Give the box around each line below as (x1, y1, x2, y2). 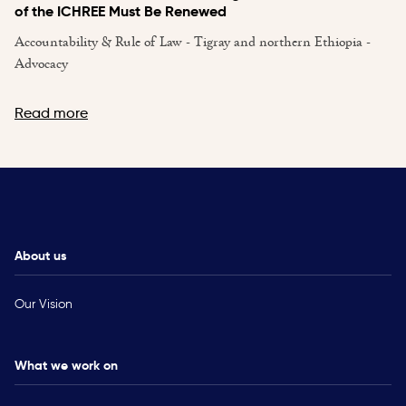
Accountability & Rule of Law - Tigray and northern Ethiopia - (14, 30, 371, 51)
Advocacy (14, 52, 68, 72)
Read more (14, 103, 88, 121)
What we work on (14, 356, 118, 373)
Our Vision (14, 295, 72, 312)
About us (14, 247, 67, 265)
